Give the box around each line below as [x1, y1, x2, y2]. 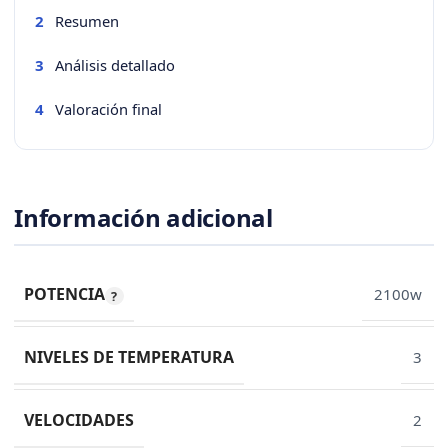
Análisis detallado [55, 54, 175, 75]
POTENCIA [24, 283, 105, 306]
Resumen [55, 10, 119, 31]
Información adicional [14, 201, 273, 235]
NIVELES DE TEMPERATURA [24, 346, 234, 369]
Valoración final [55, 98, 162, 119]
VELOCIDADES [24, 409, 134, 432]
